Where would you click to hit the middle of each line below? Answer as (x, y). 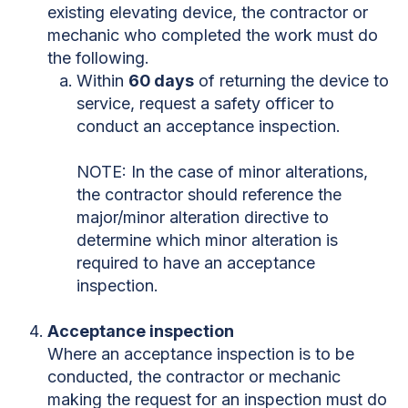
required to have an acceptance (196, 262)
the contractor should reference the (209, 194)
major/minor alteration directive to (203, 217)
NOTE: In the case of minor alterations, (222, 171)
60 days (161, 80)
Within (102, 80)
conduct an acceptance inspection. (209, 126)
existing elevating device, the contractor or (208, 12)
